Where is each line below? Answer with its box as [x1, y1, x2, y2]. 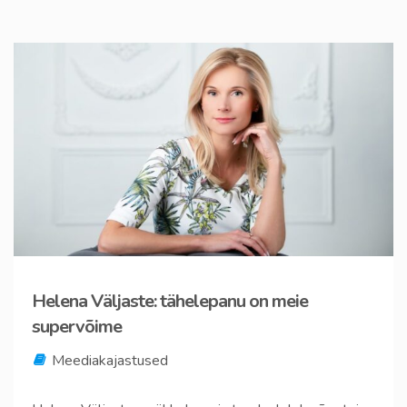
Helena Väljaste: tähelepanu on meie [32, 289, 308, 314]
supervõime [32, 314, 122, 340]
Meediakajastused [52, 351, 168, 372]
